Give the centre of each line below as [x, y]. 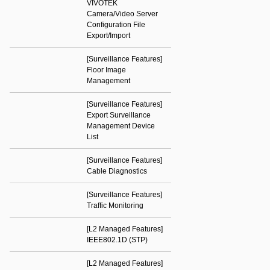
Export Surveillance [119, 115]
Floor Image [106, 70]
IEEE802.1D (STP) [117, 240]
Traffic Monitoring [115, 206]
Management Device [121, 126]
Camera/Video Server [122, 14]
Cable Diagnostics [117, 171]
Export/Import [108, 36]
